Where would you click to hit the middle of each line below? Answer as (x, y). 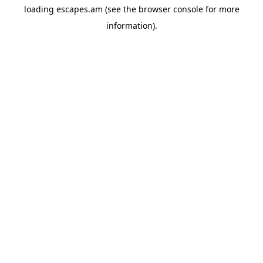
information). (131, 26)
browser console (171, 9)
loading (40, 9)
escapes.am (79, 9)
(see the (119, 9)
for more (221, 9)
